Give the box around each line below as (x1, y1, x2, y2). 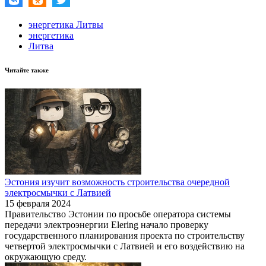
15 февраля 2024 (5, 198, 71, 208)
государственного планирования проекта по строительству (5, 230, 245, 240)
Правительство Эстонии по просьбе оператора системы (5, 208, 231, 219)
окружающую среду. (5, 251, 87, 262)
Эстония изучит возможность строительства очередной (5, 176, 230, 187)
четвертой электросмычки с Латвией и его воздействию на (5, 240, 245, 251)
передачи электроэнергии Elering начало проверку (5, 219, 208, 230)
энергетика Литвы (28, 19, 103, 30)
